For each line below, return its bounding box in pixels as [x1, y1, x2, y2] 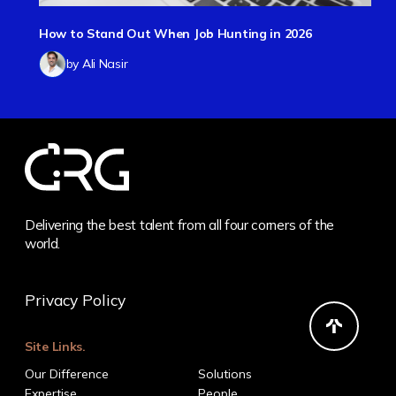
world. [25, 235, 61, 252]
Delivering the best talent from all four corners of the [25, 217, 335, 233]
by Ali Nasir [53, 55, 116, 72]
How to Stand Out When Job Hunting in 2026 [27, 25, 300, 42]
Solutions [198, 365, 252, 382]
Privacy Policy [25, 289, 126, 309]
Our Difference [25, 365, 109, 382]
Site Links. [25, 339, 86, 355]
